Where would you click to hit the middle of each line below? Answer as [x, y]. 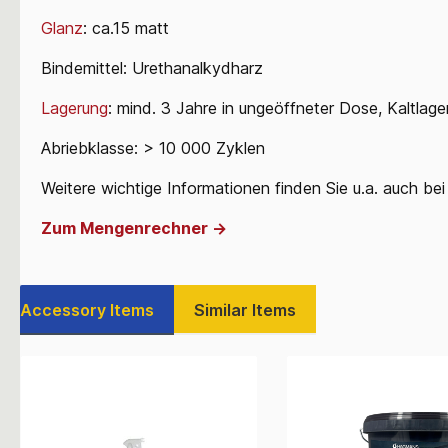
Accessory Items [87, 309]
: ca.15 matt [126, 27]
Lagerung [74, 107]
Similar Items [245, 309]
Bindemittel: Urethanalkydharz [152, 67]
